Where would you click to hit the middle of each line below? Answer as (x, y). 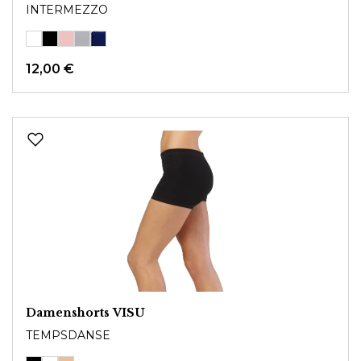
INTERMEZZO (67, 9)
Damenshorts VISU (85, 312)
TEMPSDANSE (68, 335)
